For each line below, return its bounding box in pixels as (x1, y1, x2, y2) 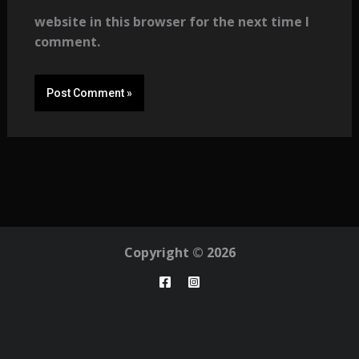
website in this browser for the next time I (34, 13, 309, 31)
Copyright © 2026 (123, 244, 236, 262)
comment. (34, 33, 100, 51)
